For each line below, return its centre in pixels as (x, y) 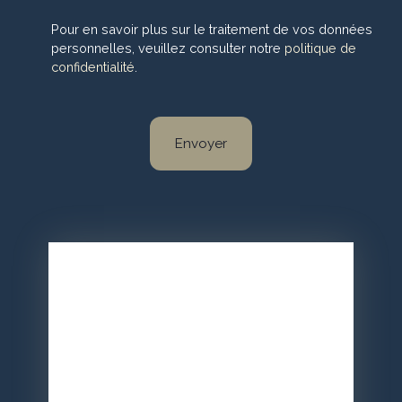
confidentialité (93, 66)
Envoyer (201, 143)
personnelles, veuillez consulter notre (168, 48)
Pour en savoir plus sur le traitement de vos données (212, 29)
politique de (320, 48)
